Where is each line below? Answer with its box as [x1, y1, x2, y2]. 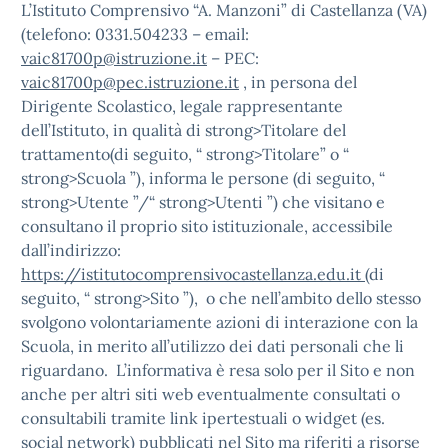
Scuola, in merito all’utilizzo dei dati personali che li [21, 336, 404, 356]
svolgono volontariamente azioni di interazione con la [21, 312, 418, 332]
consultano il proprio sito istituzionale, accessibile [21, 216, 393, 236]
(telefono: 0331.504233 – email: [21, 24, 249, 44]
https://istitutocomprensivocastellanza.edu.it [21, 264, 361, 284]
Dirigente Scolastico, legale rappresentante [21, 96, 343, 116]
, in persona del [243, 72, 357, 92]
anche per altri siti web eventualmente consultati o [21, 384, 400, 404]
